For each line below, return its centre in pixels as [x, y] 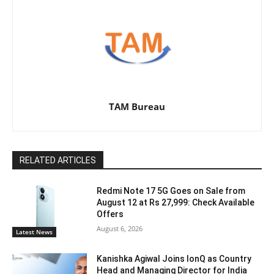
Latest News [34, 232]
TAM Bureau [137, 106]
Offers [110, 214]
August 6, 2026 [120, 228]
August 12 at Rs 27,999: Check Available [176, 202]
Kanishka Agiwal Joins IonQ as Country [174, 259]
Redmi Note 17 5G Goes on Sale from [171, 191]
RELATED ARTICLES [58, 160]
